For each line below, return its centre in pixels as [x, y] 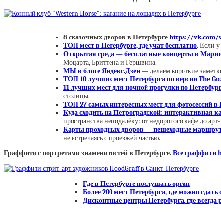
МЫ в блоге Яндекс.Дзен [102, 71]
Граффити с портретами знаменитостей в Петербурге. [88, 153]
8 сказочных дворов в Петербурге [115, 37]
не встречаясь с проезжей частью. [112, 138]
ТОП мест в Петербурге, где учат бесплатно [130, 46]
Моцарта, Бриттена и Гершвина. [110, 63]
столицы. [76, 96]
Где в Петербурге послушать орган [136, 184]
